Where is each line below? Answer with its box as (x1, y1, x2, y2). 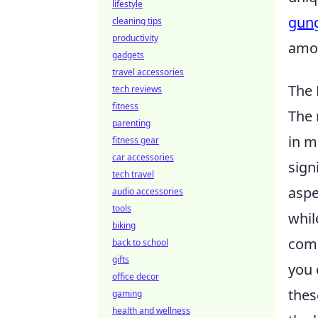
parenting (112, 117, 150, 129)
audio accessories (112, 185, 183, 197)
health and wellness (112, 305, 190, 317)
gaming (112, 287, 142, 300)
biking (112, 219, 136, 231)
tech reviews (112, 83, 162, 95)
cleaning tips (112, 15, 162, 27)
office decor (112, 270, 159, 283)
